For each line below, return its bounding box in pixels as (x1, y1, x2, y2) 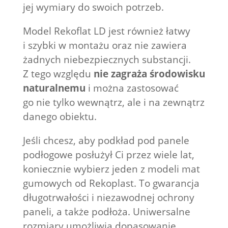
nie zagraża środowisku (93, 67, 205, 81)
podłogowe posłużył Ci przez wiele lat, (22, 148, 194, 162)
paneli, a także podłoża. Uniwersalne (22, 205, 190, 219)
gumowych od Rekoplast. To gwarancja (22, 177, 199, 190)
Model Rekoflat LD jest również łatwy (22, 24, 190, 38)
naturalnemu (22, 81, 85, 95)
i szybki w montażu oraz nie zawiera (22, 39, 187, 52)
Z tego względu (22, 67, 94, 81)
